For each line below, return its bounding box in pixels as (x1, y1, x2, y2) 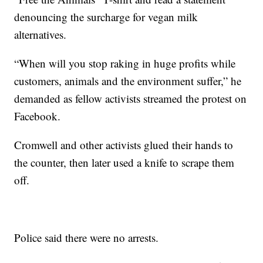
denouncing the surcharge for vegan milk (14, 9, 198, 25)
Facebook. (14, 109, 61, 124)
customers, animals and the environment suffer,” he (14, 73, 242, 89)
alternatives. (14, 27, 67, 42)
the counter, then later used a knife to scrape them (14, 155, 235, 170)
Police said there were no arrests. (14, 230, 159, 245)
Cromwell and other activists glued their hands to (14, 137, 234, 153)
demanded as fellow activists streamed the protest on (14, 91, 247, 106)
